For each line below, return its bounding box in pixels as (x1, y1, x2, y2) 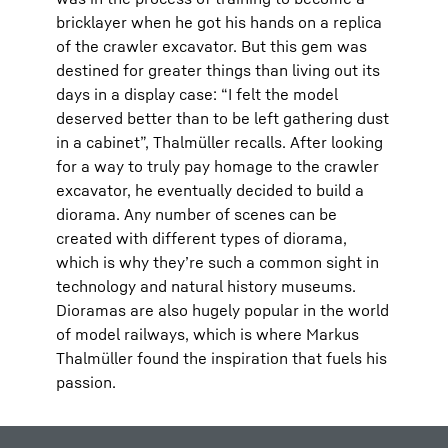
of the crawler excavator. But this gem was (56, 36, 367, 56)
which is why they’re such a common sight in (56, 252, 379, 272)
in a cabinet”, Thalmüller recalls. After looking (56, 132, 383, 152)
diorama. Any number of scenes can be (56, 204, 337, 224)
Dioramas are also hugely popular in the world (56, 300, 389, 320)
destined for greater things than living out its (56, 60, 380, 80)
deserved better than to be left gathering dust (56, 108, 389, 128)
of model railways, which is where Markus (56, 324, 359, 344)
